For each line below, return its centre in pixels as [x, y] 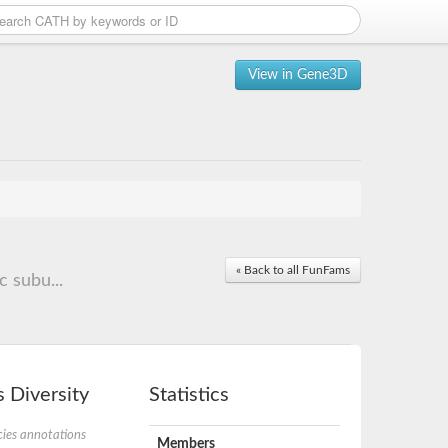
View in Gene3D [298, 75]
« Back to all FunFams [293, 270]
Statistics [189, 395]
